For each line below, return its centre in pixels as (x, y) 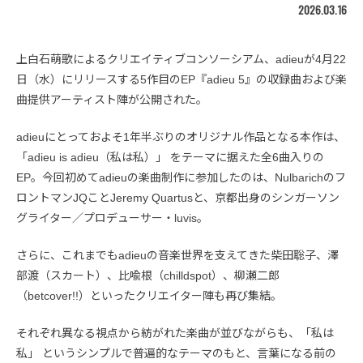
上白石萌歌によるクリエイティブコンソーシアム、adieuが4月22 (181, 59)
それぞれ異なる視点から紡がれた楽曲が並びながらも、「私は (175, 333)
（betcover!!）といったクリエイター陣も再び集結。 (149, 295)
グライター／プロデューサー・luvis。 (112, 218)
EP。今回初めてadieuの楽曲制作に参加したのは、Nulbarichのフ (181, 177)
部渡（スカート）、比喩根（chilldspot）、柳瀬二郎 (148, 275)
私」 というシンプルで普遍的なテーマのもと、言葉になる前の (176, 353)
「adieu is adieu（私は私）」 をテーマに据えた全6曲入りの (170, 157)
